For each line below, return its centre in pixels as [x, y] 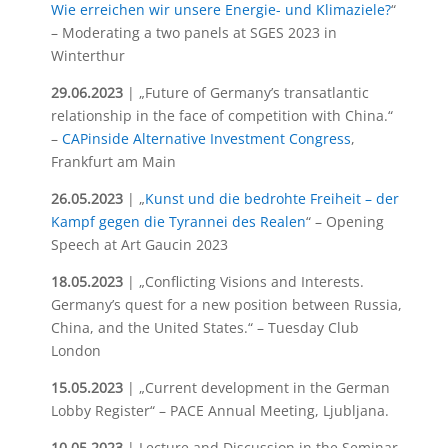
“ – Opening [344, 221]
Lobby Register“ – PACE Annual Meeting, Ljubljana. [219, 410]
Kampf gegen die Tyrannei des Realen [178, 221]
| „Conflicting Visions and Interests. [245, 281]
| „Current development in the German [258, 387]
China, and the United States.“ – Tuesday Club [204, 327]
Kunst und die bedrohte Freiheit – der [271, 198]
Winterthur [87, 55]
